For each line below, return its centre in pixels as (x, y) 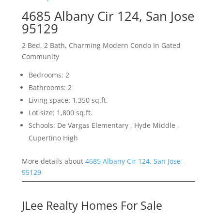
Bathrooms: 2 (50, 88)
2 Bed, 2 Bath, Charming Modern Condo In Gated (101, 46)
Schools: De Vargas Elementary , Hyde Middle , (104, 125)
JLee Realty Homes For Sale (92, 206)
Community (40, 57)
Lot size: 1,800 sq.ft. (60, 113)
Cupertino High (53, 138)
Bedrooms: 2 (49, 75)
